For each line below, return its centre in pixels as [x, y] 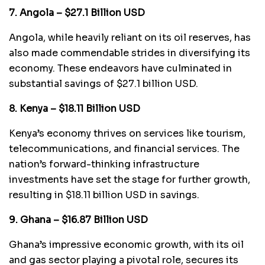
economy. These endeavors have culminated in [120, 68]
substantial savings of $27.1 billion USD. [104, 83]
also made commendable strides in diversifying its [130, 53]
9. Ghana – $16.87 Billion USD [78, 219]
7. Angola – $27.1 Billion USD [77, 12]
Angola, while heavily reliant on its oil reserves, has [130, 37]
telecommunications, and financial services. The [124, 148]
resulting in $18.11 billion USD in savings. [104, 195]
